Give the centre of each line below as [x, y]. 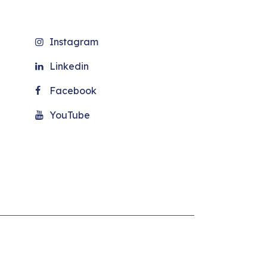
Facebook [73, 90]
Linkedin [69, 66]
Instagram [74, 41]
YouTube [70, 115]
